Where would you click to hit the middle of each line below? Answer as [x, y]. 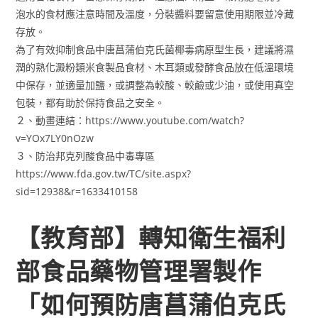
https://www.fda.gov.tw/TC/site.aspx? [104, 174]
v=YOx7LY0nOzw [55, 138]
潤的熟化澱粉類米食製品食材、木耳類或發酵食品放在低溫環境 [155, 67]
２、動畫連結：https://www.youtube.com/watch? [130, 120]
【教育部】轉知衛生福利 [151, 238]
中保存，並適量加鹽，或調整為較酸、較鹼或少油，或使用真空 [155, 85]
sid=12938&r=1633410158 [77, 191]
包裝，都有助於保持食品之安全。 [91, 103]
